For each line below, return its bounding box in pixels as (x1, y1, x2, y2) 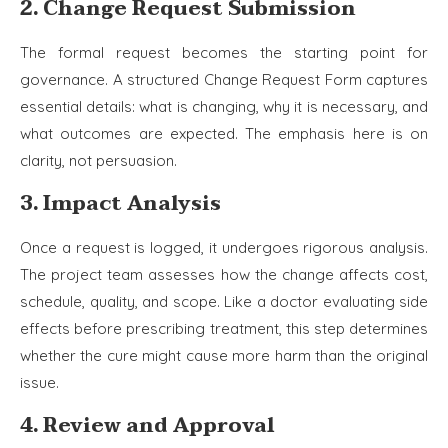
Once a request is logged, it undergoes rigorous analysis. (20, 237, 428, 257)
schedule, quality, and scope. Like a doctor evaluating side (20, 291, 428, 311)
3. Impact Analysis (20, 186, 221, 221)
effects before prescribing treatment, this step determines (20, 318, 428, 338)
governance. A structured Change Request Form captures (20, 69, 428, 89)
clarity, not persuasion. (20, 150, 177, 170)
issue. (20, 372, 59, 392)
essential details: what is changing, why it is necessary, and (20, 96, 428, 116)
